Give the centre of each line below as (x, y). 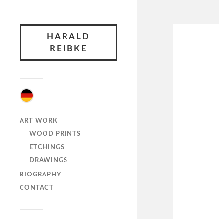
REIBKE (68, 49)
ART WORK (39, 120)
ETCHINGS (47, 147)
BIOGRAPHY (40, 175)
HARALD (68, 36)
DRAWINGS (48, 160)
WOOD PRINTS (55, 134)
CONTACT (37, 188)
